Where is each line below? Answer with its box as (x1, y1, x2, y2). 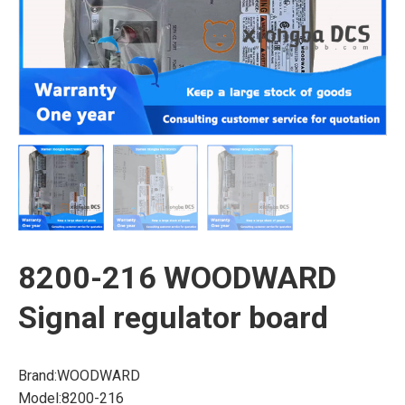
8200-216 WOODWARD (18, 259, 336, 296)
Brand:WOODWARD (18, 366, 140, 384)
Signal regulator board (18, 298, 328, 335)
